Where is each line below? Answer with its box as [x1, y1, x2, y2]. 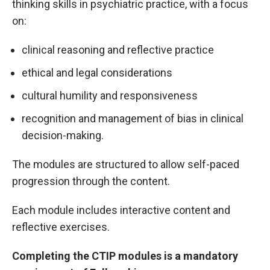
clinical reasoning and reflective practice [22, 43, 214, 56]
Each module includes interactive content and [12, 203, 230, 216]
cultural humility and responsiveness [22, 89, 198, 102]
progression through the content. [12, 174, 175, 187]
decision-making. [22, 128, 104, 142]
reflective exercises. [12, 220, 110, 233]
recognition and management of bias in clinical [22, 111, 243, 125]
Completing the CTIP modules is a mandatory [12, 249, 238, 262]
